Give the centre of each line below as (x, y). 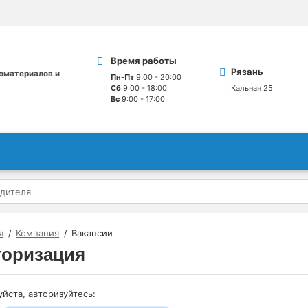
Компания (38, 233)
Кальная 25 (252, 88)
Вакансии (92, 233)
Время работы (143, 61)
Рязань (247, 72)
